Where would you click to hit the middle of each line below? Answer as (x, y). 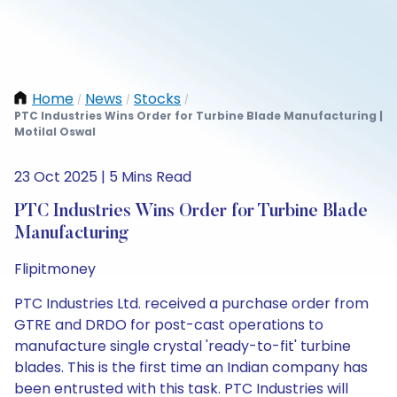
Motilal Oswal (55, 132)
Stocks (157, 99)
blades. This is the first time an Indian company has (191, 367)
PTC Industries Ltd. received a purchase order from (191, 304)
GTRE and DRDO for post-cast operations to (169, 325)
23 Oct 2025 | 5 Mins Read (103, 177)
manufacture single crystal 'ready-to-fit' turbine (183, 346)
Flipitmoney (55, 269)
